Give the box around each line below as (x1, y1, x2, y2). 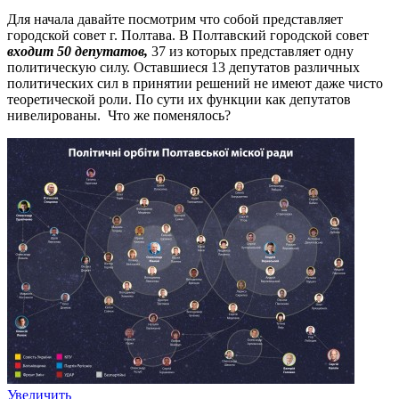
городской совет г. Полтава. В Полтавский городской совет (7, 27, 369, 43)
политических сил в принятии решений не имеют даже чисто (7, 75, 383, 91)
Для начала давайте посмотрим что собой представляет (7, 11, 343, 27)
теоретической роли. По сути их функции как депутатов (7, 91, 351, 107)
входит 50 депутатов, (7, 43, 148, 59)
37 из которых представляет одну (148, 43, 354, 59)
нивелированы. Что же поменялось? (7, 107, 234, 123)
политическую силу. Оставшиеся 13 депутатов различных (7, 59, 360, 75)
